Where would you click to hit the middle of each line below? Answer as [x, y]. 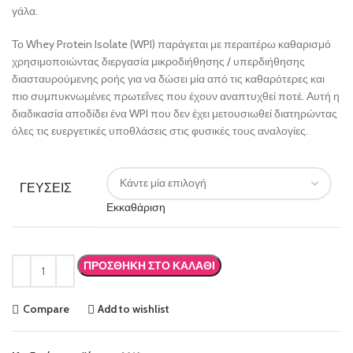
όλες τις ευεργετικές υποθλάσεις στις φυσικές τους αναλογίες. [160, 130]
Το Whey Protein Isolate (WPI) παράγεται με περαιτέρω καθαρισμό [171, 44]
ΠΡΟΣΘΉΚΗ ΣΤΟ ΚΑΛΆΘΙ [149, 265]
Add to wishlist [134, 309]
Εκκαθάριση [136, 207]
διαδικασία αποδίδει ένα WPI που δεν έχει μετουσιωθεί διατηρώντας [175, 113]
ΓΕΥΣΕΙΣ [46, 188]
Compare [46, 309]
